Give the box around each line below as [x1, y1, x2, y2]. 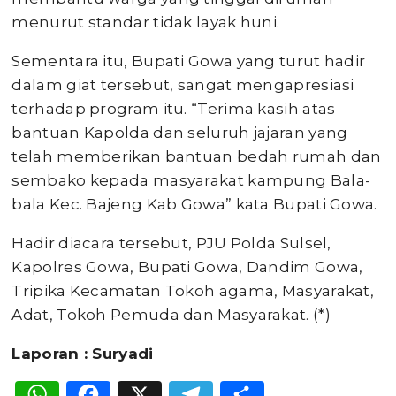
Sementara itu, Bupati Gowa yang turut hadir [11, 51, 366, 70]
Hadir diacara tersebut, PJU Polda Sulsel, [11, 233, 331, 252]
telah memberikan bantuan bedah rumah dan [11, 147, 382, 165]
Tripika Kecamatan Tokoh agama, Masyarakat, [11, 281, 375, 300]
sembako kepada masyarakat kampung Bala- [11, 171, 371, 189]
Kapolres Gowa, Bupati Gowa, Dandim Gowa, [11, 257, 363, 276]
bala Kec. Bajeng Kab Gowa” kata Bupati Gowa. [11, 194, 377, 213]
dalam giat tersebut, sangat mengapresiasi [11, 75, 354, 94]
